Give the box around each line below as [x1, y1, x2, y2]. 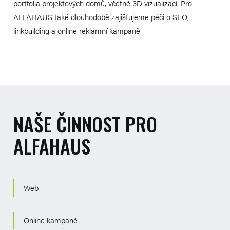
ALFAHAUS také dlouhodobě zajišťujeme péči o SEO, [13, 11, 189, 22]
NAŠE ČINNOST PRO [13, 109, 157, 138]
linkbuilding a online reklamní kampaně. [13, 25, 142, 36]
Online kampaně [24, 214, 78, 225]
